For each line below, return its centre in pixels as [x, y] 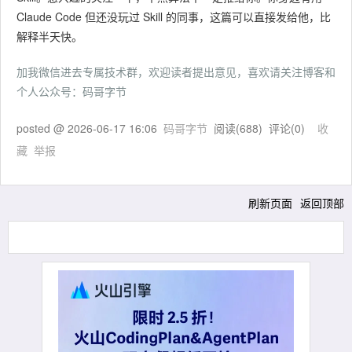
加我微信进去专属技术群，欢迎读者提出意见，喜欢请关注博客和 [176, 71]
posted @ [42, 128]
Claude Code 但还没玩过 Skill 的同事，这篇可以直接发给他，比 [174, 16]
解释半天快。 [49, 36]
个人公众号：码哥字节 [71, 91]
